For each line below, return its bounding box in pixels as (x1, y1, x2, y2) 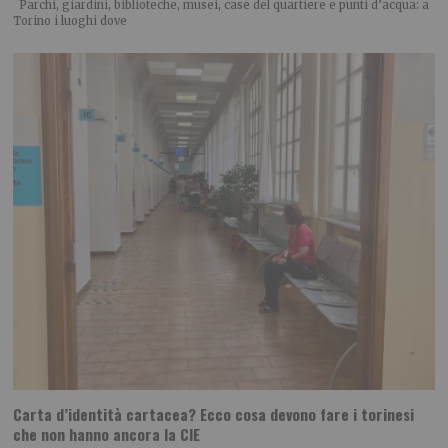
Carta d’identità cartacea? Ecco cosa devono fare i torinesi (13, 403, 415, 425)
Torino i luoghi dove (13, 14, 128, 29)
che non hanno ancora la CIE (13, 423, 201, 445)
